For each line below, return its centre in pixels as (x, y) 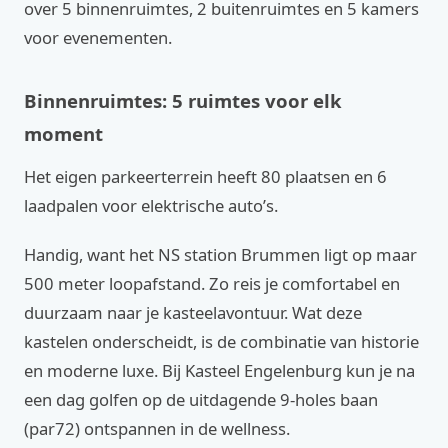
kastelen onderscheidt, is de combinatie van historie (221, 341)
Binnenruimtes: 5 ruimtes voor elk (183, 100)
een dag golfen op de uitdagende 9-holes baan (201, 399)
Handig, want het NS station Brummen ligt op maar (220, 254)
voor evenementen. (98, 37)
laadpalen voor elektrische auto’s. (151, 205)
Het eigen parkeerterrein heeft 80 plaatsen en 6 (205, 176)
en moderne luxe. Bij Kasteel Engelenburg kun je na (219, 370)
